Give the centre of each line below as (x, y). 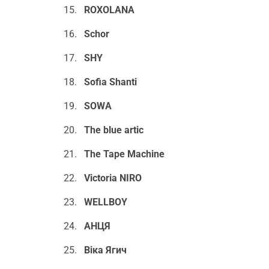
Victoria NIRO (113, 178)
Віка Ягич (105, 250)
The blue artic (113, 130)
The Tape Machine (124, 154)
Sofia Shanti (111, 82)
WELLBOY (105, 202)
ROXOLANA (109, 10)
